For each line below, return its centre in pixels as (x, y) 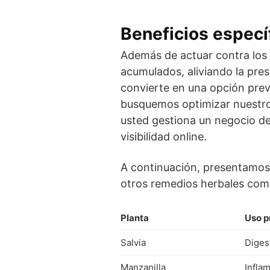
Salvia (133, 242)
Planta (135, 218)
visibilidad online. (164, 136)
